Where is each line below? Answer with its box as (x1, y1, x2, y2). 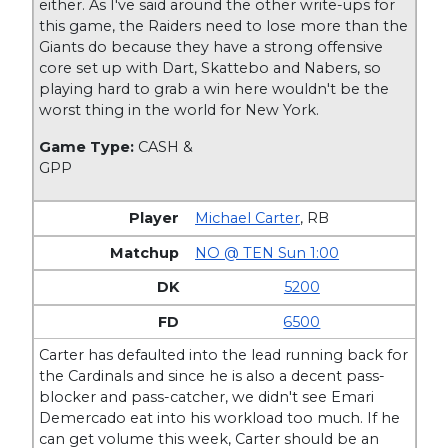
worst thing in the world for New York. (39, 100, 320, 119)
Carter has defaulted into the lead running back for (39, 346, 409, 365)
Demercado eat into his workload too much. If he (39, 409, 401, 428)
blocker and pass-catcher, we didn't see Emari (39, 388, 375, 407)
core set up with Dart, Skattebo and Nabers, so (39, 58, 382, 77)
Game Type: (39, 137, 139, 156)
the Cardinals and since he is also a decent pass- (39, 367, 386, 386)
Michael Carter (195, 209, 301, 228)
